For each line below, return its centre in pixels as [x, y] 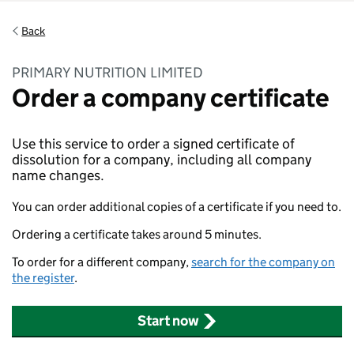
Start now [168, 321]
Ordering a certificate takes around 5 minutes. [137, 234]
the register [43, 278]
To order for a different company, [102, 262]
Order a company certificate [171, 98]
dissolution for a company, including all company [162, 160]
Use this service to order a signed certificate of [153, 144]
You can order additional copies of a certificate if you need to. [177, 207]
